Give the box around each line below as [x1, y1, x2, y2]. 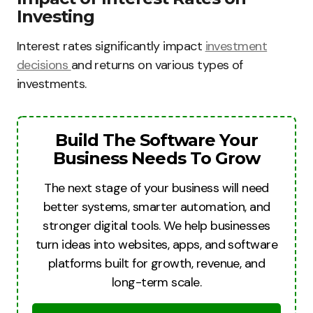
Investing [17, 6, 95, 27]
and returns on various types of [71, 57, 243, 73]
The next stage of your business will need [44, 180, 269, 196]
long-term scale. [111, 274, 202, 291]
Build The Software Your [54, 130, 259, 150]
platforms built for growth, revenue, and [48, 255, 265, 272]
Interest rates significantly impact [17, 38, 205, 54]
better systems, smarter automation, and [43, 198, 270, 215]
